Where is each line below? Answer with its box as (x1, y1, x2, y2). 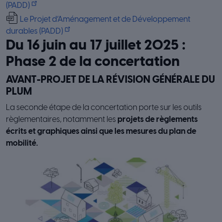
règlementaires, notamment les (6, 115, 117, 124)
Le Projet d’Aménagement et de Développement (20, 15, 190, 24)
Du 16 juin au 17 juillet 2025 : (6, 38, 186, 53)
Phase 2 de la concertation (6, 55, 180, 69)
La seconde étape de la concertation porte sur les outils (6, 103, 202, 112)
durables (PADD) (6, 27, 63, 36)
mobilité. (6, 139, 40, 148)
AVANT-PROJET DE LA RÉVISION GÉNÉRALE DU (6, 74, 215, 85)
